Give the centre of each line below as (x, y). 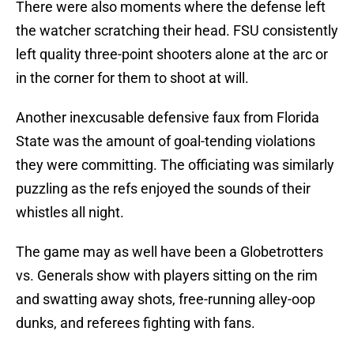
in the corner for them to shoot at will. (132, 78)
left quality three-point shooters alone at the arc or (172, 55)
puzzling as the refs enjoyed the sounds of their (163, 189)
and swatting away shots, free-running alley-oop (166, 299)
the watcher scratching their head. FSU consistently (177, 31)
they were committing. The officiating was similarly (175, 165)
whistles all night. (70, 213)
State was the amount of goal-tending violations (166, 141)
